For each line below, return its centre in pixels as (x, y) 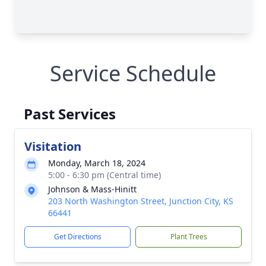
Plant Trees (189, 237)
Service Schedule (133, 73)
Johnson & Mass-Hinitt (92, 189)
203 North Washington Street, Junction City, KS (141, 201)
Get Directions (77, 237)
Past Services (70, 114)
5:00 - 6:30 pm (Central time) (104, 175)
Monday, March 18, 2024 (97, 163)
